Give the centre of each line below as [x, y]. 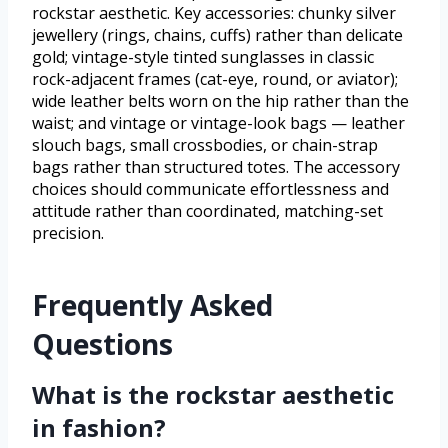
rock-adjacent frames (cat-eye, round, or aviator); [215, 79]
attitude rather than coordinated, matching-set [207, 211]
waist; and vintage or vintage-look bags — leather [218, 123]
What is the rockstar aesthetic [213, 395]
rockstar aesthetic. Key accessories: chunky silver [214, 13]
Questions [102, 344]
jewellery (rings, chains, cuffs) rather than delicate [217, 35]
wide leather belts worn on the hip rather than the [220, 101]
